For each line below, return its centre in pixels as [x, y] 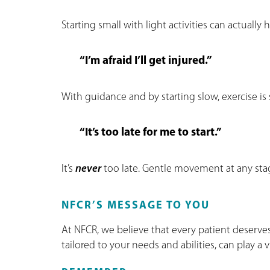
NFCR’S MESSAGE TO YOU [136, 206]
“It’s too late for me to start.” [151, 133]
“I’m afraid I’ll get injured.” [146, 61]
